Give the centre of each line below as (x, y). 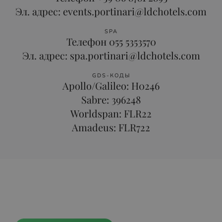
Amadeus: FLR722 (111, 127)
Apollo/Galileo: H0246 (111, 85)
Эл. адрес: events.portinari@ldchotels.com (111, 11)
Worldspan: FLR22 (111, 113)
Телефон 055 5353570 (111, 41)
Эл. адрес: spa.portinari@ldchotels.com (111, 55)
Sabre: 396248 (111, 99)
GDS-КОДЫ (111, 76)
